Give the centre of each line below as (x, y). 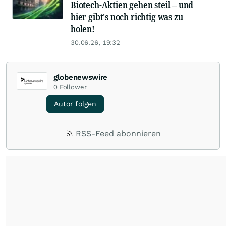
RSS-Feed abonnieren (118, 134)
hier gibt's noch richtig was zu (127, 17)
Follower (73, 87)
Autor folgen (75, 104)
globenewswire (81, 77)
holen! (83, 29)
